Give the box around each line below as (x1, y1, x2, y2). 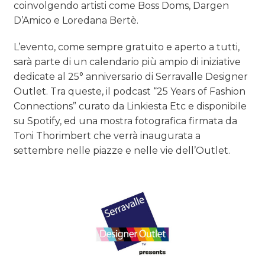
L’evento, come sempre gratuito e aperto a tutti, (14, 41, 240, 53)
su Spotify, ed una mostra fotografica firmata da (14, 115, 238, 127)
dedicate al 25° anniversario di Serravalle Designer (14, 70, 248, 82)
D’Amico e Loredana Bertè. (14, 14, 139, 26)
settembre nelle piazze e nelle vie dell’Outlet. (14, 144, 231, 156)
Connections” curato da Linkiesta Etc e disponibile (14, 100, 247, 112)
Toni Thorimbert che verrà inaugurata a (14, 130, 201, 141)
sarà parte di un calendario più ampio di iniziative (14, 56, 241, 67)
